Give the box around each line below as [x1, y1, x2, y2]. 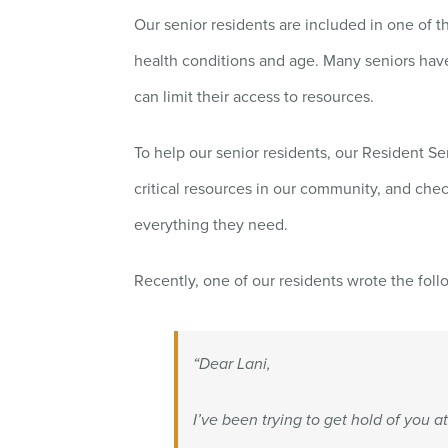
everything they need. [134, 215, 289, 235]
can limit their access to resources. [134, 87, 375, 107]
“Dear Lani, [193, 354, 272, 374]
